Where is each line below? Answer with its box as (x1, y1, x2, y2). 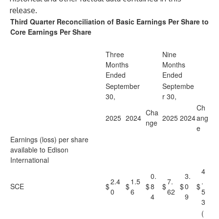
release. (10, 5, 37, 15)
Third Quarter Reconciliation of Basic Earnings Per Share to (10, 17, 209, 26)
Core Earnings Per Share (10, 27, 91, 37)
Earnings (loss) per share (10, 134, 88, 144)
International (10, 155, 49, 165)
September (106, 81, 140, 91)
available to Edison (10, 145, 68, 154)
